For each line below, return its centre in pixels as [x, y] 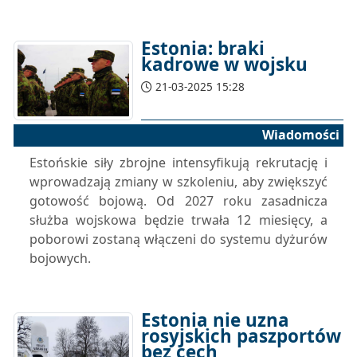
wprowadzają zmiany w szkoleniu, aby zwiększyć [178, 182]
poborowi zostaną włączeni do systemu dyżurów [178, 239]
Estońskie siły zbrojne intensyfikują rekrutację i [178, 163]
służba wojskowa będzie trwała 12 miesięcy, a [178, 220]
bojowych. [60, 258]
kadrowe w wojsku [224, 64]
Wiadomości [301, 135]
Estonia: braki [203, 48]
